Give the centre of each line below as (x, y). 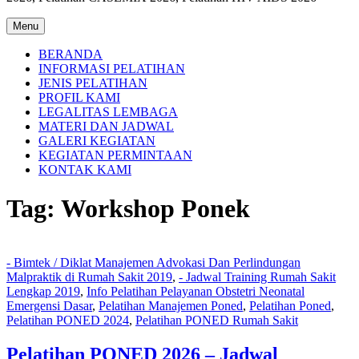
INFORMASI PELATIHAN (112, 69)
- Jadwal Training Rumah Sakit (257, 276)
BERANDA (71, 54)
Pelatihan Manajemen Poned (171, 305)
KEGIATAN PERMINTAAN (115, 155)
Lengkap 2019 (43, 291)
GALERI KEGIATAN (97, 141)
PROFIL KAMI (79, 97)
